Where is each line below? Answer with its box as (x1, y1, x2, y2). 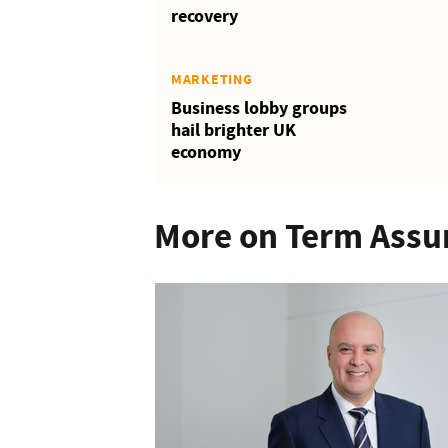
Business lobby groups (171, 96, 347, 120)
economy (171, 140, 241, 164)
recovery (171, 4, 238, 28)
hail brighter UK (171, 118, 296, 142)
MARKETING (171, 69, 253, 89)
